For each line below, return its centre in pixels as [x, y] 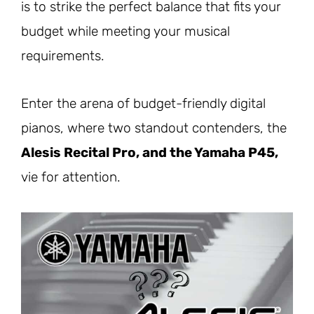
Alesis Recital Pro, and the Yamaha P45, [150, 152]
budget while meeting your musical [125, 31]
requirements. [63, 55]
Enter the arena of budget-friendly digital [143, 103]
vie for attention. [71, 177]
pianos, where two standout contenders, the [154, 128]
